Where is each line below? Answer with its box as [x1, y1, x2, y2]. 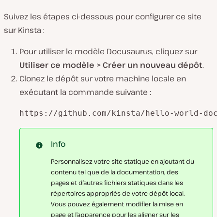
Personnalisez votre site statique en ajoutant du [51, 157, 194, 166]
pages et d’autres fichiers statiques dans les [51, 178, 183, 187]
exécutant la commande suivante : [19, 87, 151, 97]
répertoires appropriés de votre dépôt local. [51, 189, 185, 198]
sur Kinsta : [4, 25, 45, 35]
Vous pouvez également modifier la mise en [51, 200, 183, 208]
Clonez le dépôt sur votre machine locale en [19, 73, 186, 84]
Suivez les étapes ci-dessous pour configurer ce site [4, 11, 201, 22]
